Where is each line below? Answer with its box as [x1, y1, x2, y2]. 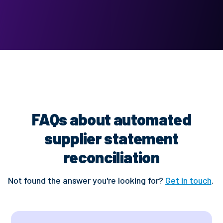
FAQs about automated [31, 109, 192, 128]
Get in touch [165, 175, 212, 186]
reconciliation [63, 147, 160, 166]
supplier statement [44, 128, 179, 147]
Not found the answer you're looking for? [7, 175, 165, 186]
